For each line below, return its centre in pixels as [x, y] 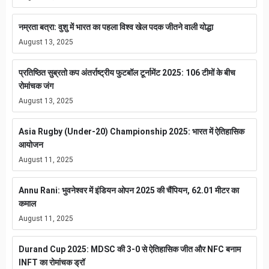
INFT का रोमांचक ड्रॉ [52, 263]
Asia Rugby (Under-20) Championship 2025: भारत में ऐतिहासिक [131, 132]
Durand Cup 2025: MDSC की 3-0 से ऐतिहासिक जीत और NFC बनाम [130, 249]
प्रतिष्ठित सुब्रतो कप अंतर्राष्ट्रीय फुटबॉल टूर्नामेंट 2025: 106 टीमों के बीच [127, 73]
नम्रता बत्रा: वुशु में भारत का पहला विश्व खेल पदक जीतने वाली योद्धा [116, 27]
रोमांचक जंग [36, 86]
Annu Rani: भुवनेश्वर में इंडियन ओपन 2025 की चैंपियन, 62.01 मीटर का [129, 191]
